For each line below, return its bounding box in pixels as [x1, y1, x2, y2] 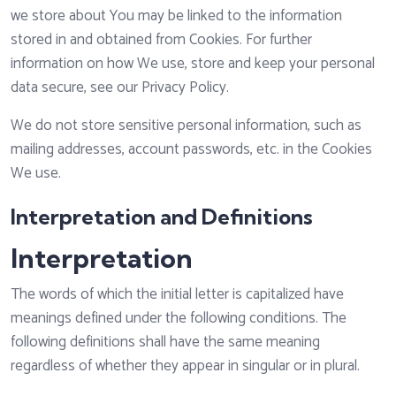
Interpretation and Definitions [11, 203, 313, 231]
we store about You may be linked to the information [11, 4, 342, 29]
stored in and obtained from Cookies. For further [11, 27, 312, 53]
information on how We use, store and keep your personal [11, 51, 375, 77]
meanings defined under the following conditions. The [11, 306, 346, 331]
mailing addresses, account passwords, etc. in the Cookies [11, 137, 372, 163]
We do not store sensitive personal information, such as [11, 113, 362, 139]
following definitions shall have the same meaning [11, 330, 320, 355]
